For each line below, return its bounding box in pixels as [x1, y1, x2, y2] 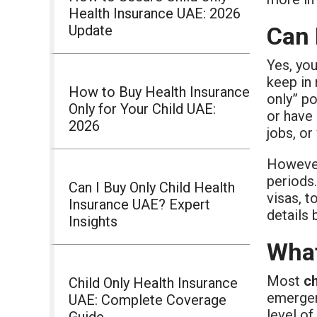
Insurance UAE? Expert [69, 195, 210, 213]
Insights [69, 212, 117, 230]
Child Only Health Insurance [69, 274, 238, 292]
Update [69, 21, 113, 39]
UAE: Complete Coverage [69, 291, 226, 309]
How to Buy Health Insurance [69, 83, 250, 100]
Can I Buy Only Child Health [69, 178, 235, 196]
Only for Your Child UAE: [69, 100, 216, 117]
